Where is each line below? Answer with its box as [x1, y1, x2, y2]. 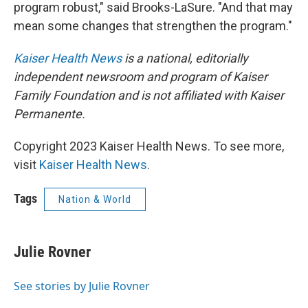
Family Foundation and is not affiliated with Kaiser [14, 88, 284, 102]
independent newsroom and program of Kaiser [14, 69, 267, 84]
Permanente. [14, 107, 85, 121]
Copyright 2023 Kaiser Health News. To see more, [14, 139, 284, 153]
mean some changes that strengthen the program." [14, 19, 292, 33]
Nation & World [58, 194, 131, 205]
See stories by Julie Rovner [14, 278, 150, 294]
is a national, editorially [122, 51, 248, 65]
